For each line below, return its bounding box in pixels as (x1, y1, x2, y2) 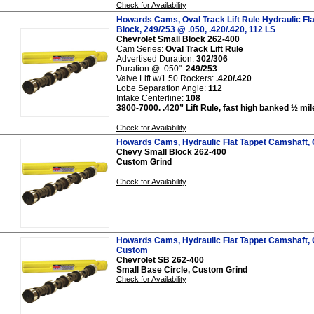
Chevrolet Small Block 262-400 (116, 34, 240, 44)
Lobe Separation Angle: (116, 83, 208, 93)
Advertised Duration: (116, 53, 194, 64)
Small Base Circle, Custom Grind (116, 264, 247, 275)
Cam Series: (116, 43, 163, 54)
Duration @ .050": (116, 63, 184, 74)
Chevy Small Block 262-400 (116, 146, 226, 157)
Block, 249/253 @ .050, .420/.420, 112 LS (116, 24, 275, 34)
